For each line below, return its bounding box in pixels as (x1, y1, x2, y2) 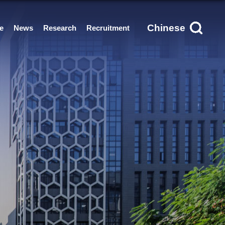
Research (43, 24, 76, 32)
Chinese (147, 23, 185, 33)
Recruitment (86, 24, 130, 32)
